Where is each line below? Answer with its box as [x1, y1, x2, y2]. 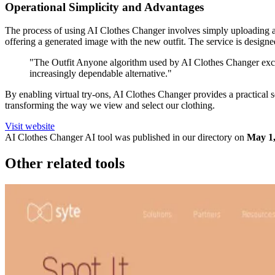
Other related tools [5, 155, 125, 172]
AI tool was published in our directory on [83, 132, 244, 143]
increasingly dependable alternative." [29, 68, 172, 79]
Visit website [5, 121, 55, 132]
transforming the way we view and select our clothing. [5, 100, 215, 111]
